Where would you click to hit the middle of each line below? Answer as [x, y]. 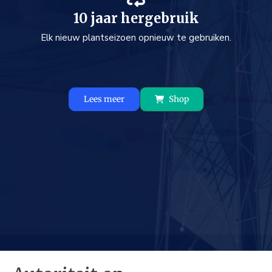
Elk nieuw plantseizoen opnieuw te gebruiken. [136, 38]
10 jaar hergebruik [136, 19]
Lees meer [104, 99]
